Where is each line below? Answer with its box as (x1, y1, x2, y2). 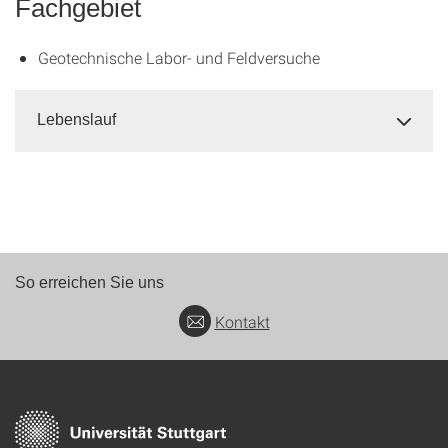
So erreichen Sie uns (15, 273, 164, 291)
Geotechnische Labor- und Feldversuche (38, 46, 320, 68)
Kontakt (214, 310, 270, 332)
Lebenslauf (37, 110, 116, 128)
